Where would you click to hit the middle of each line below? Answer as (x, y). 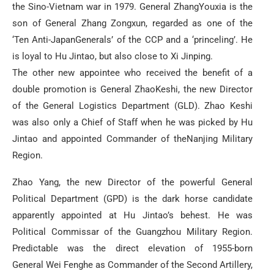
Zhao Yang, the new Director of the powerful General (132, 182)
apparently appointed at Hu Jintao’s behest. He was (132, 215)
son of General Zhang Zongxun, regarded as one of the (132, 23)
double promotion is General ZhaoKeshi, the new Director (132, 89)
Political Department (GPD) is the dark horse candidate (132, 198)
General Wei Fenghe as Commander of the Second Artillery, (132, 265)
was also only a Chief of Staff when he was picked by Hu (132, 122)
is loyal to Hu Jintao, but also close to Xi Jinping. (113, 56)
